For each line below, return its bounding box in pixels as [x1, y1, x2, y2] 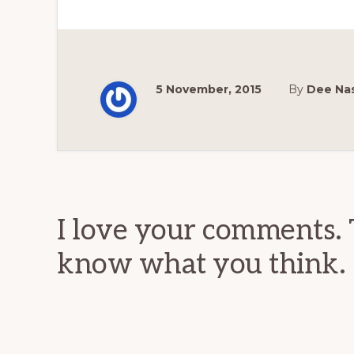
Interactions [56, 181, 239, 223]
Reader [56, 146, 164, 188]
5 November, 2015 [156, 82, 262, 96]
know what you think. [57, 247, 345, 282]
